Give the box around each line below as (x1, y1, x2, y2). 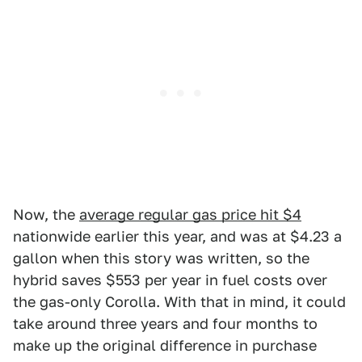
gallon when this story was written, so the (13, 249, 309, 267)
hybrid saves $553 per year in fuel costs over (13, 271, 327, 288)
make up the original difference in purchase (13, 336, 317, 354)
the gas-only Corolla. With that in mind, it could (13, 293, 346, 310)
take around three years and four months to (13, 314, 318, 332)
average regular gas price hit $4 (79, 205, 301, 223)
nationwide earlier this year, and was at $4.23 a (13, 227, 342, 245)
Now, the (13, 205, 79, 223)
